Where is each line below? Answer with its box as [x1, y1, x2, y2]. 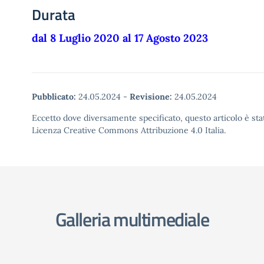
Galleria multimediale [55, 205, 209, 233]
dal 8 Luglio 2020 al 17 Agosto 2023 [32, 31, 208, 45]
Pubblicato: [32, 91, 76, 102]
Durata [32, 4, 75, 26]
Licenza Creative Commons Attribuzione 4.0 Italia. [32, 125, 226, 136]
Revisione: [130, 91, 172, 102]
